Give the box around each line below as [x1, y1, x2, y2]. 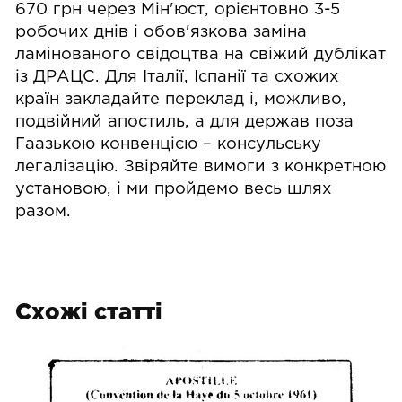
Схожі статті [15, 303, 163, 324]
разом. [15, 204, 72, 219]
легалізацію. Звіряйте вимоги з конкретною [15, 159, 387, 174]
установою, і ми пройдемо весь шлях [15, 181, 333, 197]
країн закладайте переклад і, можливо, [15, 92, 347, 107]
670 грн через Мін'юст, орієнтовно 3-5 [15, 2, 341, 17]
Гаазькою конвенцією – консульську [15, 136, 322, 152]
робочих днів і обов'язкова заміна [15, 24, 308, 39]
